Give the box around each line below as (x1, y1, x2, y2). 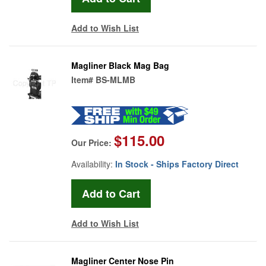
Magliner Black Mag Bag (71, 59, 169, 71)
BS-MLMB (96, 73, 135, 85)
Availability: (71, 157, 115, 170)
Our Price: (71, 136, 114, 148)
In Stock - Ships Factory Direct (115, 157, 239, 170)
